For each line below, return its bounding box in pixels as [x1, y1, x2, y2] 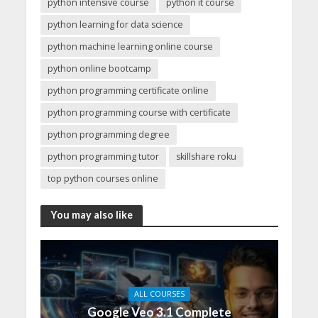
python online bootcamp [47, 62, 151, 75]
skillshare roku [175, 150, 236, 163]
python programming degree [47, 128, 170, 141]
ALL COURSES [133, 289, 185, 299]
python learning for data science [47, 18, 183, 31]
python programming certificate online [47, 84, 209, 97]
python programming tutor [47, 150, 159, 163]
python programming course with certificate [47, 106, 231, 119]
